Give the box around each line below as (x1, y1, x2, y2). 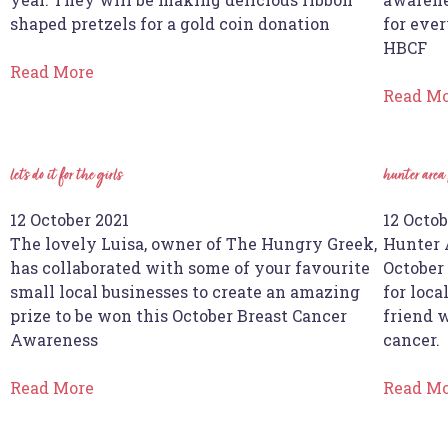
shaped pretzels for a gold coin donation (10, 12, 330, 34)
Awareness (10, 328, 98, 350)
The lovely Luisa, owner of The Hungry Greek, (10, 232, 377, 254)
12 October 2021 (10, 208, 129, 230)
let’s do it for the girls (10, 165, 122, 186)
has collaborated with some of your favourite (10, 256, 370, 278)
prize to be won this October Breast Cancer (10, 304, 347, 326)
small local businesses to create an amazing (10, 280, 360, 302)
